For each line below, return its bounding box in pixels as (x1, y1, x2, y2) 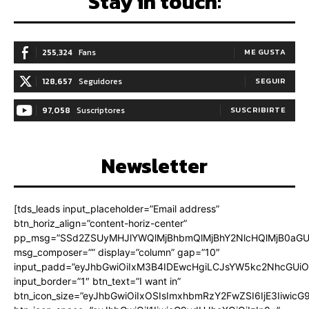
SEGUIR (255, 74, 286, 86)
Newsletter (101, 150, 208, 181)
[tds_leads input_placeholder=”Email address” (14, 202, 219, 215)
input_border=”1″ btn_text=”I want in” (14, 275, 181, 287)
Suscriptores (77, 103, 125, 117)
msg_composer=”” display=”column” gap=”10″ (14, 246, 220, 258)
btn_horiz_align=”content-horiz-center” (14, 217, 187, 229)
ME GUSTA (244, 46, 286, 57)
